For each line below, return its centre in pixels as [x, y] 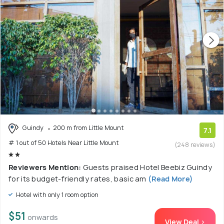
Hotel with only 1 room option [56, 194]
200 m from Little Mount [88, 128]
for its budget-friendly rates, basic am [77, 178]
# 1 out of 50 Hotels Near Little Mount [64, 142]
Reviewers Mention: [46, 167]
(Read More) [170, 178]
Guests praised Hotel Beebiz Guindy [147, 167]
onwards [43, 217]
